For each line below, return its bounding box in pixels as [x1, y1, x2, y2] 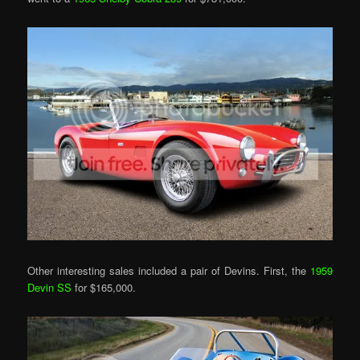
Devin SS [27, 279, 72, 295]
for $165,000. [72, 279, 137, 295]
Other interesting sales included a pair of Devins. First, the [27, 262, 310, 278]
